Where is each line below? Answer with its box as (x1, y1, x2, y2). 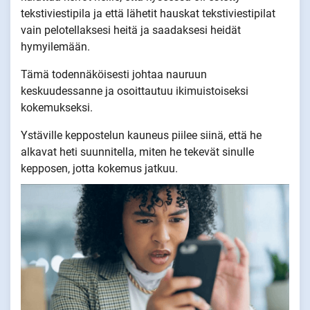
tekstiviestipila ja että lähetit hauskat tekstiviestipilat (21, 6, 275, 20)
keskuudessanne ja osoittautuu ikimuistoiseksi (21, 84, 248, 98)
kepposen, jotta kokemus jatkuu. (21, 161, 178, 175)
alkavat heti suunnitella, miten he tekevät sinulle (21, 145, 254, 158)
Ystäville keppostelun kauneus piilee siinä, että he (21, 128, 262, 142)
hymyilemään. (21, 39, 90, 53)
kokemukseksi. (21, 100, 93, 114)
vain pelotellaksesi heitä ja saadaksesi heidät (21, 23, 241, 37)
